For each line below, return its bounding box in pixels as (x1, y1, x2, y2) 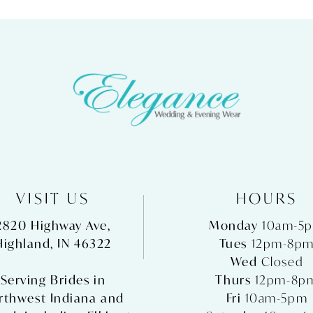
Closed (261, 254, 304, 270)
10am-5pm (245, 290, 308, 307)
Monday (209, 217, 263, 234)
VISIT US (16, 189, 90, 209)
